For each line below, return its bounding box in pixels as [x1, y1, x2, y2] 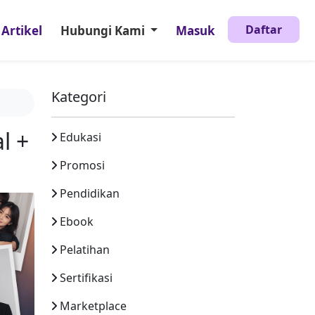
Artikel [1, 22, 43, 39]
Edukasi [60, 129, 101, 145]
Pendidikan [60, 186, 120, 201]
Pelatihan [60, 242, 110, 257]
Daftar [245, 21, 282, 37]
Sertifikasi [60, 270, 112, 285]
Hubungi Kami [60, 22, 148, 39]
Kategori [51, 87, 106, 106]
